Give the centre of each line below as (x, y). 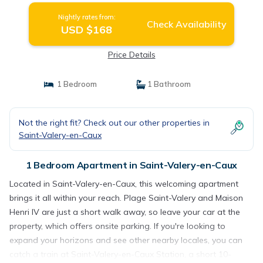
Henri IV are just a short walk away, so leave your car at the (125, 212)
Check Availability (186, 24)
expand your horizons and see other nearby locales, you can (126, 240)
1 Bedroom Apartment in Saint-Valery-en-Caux (131, 165)
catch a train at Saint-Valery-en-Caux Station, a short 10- (120, 254)
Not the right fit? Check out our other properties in (114, 123)
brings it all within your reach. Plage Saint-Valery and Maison (126, 198)
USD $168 (87, 30)
